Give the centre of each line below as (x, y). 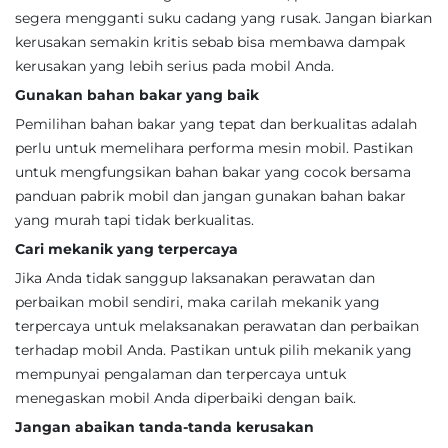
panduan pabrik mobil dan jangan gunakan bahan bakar (210, 196)
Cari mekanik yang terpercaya (126, 249)
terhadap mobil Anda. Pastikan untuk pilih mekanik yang (213, 350)
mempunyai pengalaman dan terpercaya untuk (180, 374)
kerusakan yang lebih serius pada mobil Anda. (174, 66)
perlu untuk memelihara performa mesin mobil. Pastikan (214, 148)
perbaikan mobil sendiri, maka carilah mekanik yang (197, 302)
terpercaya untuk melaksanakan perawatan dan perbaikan (217, 326)
